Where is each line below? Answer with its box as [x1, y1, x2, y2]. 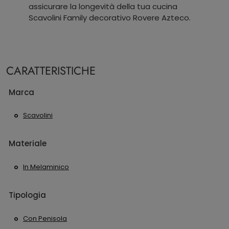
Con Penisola [23, 213, 67, 223]
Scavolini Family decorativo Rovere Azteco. [29, 12, 191, 23]
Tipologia [9, 189, 46, 200]
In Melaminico [23, 162, 69, 172]
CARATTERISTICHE [6, 62, 96, 79]
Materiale [9, 138, 47, 149]
